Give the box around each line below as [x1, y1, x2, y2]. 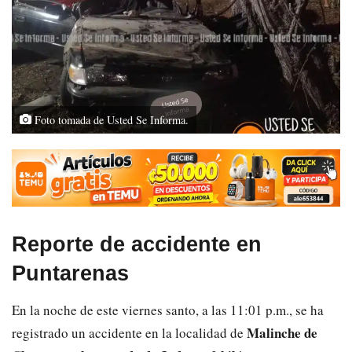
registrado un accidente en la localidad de [12, 324, 247, 343]
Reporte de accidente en [12, 232, 262, 256]
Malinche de [247, 323, 317, 343]
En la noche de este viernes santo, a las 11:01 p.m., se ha [12, 301, 324, 320]
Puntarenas [12, 261, 129, 285]
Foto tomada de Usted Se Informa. [31, 112, 189, 127]
